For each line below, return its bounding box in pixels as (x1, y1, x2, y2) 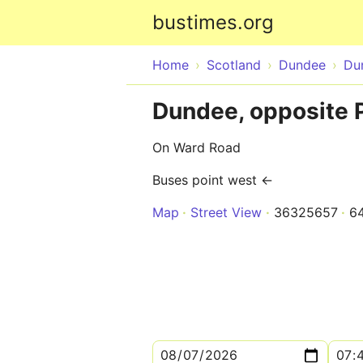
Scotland (207, 57, 261, 73)
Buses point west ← (152, 172, 273, 188)
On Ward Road (152, 139, 241, 156)
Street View (190, 204, 262, 220)
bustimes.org (152, 11, 274, 34)
